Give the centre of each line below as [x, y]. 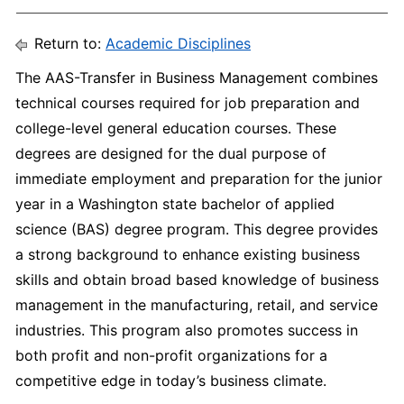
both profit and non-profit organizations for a [171, 355]
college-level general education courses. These [176, 128]
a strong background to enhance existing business [188, 254]
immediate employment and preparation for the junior [199, 179]
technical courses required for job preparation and [188, 103]
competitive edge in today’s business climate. [171, 381]
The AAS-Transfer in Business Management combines [197, 78]
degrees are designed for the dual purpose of [171, 153]
